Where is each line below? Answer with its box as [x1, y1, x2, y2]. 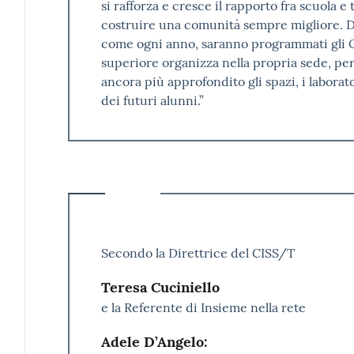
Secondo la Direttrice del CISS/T [100, 244, 295, 261]
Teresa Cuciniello [100, 277, 220, 296]
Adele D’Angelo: [100, 332, 207, 351]
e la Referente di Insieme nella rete [100, 299, 306, 315]
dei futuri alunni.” [100, 92, 204, 108]
